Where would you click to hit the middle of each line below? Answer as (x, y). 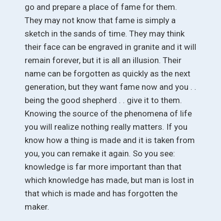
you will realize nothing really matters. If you (106, 127)
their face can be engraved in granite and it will (110, 47)
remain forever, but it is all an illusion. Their (103, 60)
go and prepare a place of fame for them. (101, 7)
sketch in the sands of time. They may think (105, 33)
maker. (37, 206)
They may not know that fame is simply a (100, 20)
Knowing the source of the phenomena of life (108, 113)
